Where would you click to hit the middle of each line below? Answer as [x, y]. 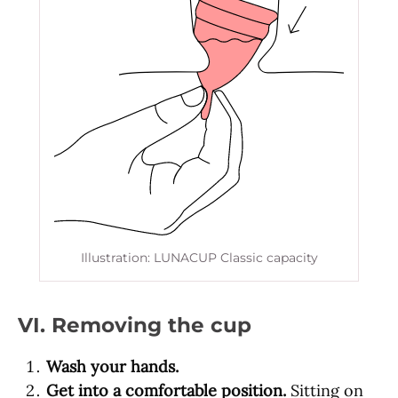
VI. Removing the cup [135, 325]
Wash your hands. [112, 367]
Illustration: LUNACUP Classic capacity [199, 258]
